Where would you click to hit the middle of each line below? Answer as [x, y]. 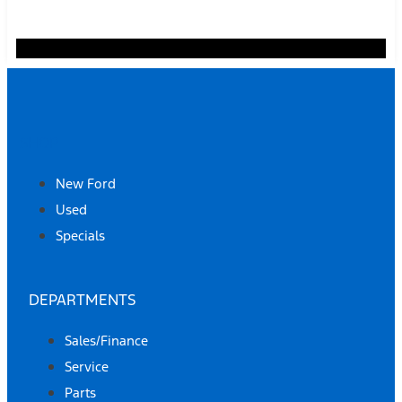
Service [87, 366]
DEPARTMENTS [82, 299]
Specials [80, 236]
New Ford [86, 184]
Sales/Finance [106, 340]
